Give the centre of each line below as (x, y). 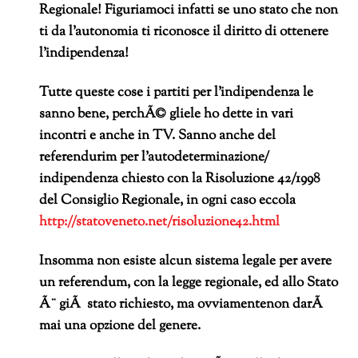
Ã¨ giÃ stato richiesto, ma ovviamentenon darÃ (183, 304)
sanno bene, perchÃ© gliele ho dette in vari (167, 115)
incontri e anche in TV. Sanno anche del (158, 136)
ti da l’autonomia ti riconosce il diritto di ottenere (184, 32)
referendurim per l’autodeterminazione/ (155, 158)
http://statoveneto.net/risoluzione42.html (160, 223)
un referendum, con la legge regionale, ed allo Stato (189, 282)
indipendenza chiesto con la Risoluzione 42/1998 (180, 179)
